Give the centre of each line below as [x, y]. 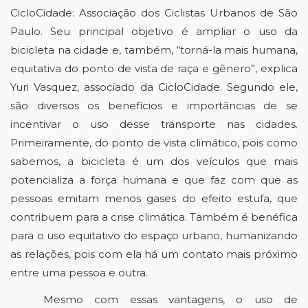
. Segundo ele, [259, 87]
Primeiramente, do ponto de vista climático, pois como [154, 143]
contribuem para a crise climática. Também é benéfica [154, 217]
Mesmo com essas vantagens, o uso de [170, 299]
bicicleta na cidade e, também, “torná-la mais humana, [154, 50]
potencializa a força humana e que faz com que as [154, 180]
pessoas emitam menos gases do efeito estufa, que [154, 198]
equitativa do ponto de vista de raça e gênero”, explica [154, 68]
